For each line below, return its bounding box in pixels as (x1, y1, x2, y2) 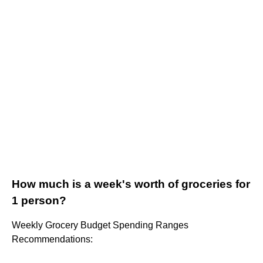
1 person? (12, 194, 66, 207)
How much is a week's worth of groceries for (12, 178, 250, 191)
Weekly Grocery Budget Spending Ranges (12, 220, 188, 231)
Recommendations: (12, 234, 93, 245)
